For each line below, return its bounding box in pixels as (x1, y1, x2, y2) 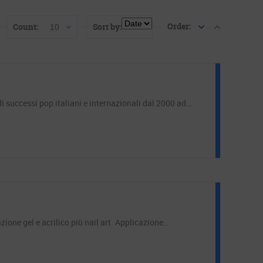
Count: (13, 21, 38, 32)
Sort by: (93, 21, 122, 32)
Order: (167, 21, 191, 32)
